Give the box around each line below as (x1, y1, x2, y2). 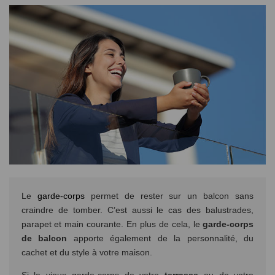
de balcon (21, 233, 74, 244)
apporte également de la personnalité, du (73, 233, 254, 244)
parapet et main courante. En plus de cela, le (21, 219, 203, 230)
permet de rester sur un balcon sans (84, 191, 254, 201)
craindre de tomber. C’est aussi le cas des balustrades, (21, 205, 254, 215)
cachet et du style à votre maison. (21, 247, 152, 258)
